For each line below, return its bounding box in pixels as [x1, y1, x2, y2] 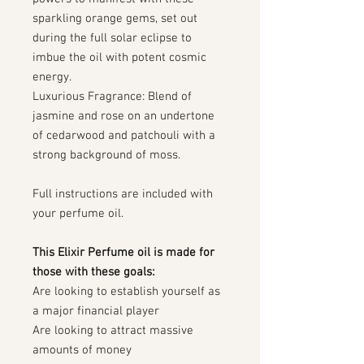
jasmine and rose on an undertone [32, 109, 214, 123]
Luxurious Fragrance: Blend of [32, 89, 192, 104]
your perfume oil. [32, 206, 123, 221]
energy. [32, 70, 71, 84]
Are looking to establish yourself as [32, 284, 220, 299]
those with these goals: [32, 265, 154, 279]
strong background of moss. [32, 148, 180, 162]
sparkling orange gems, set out [32, 11, 197, 26]
